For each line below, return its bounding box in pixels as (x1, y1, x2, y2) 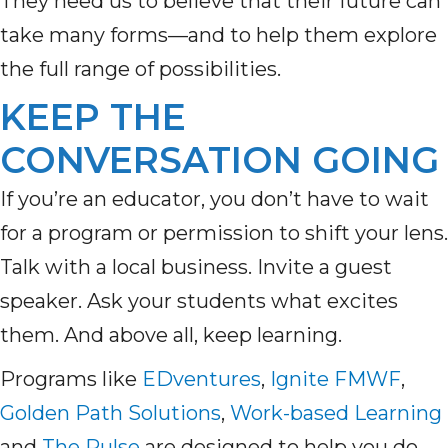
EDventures (142, 367, 261, 392)
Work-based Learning (230, 401, 442, 426)
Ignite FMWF (270, 367, 401, 392)
